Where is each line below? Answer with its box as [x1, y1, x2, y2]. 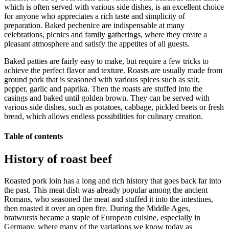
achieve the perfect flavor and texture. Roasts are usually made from [4, 66, 222, 75]
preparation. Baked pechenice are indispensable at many [4, 21, 185, 30]
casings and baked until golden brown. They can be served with [4, 94, 210, 103]
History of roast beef [4, 152, 112, 166]
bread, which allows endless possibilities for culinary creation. [4, 112, 203, 121]
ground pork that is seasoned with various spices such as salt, [4, 75, 200, 84]
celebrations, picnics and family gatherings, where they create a [4, 30, 207, 39]
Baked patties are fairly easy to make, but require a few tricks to [4, 57, 209, 66]
